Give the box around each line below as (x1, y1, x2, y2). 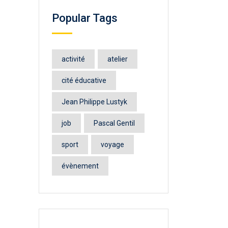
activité (62, 55, 85, 64)
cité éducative (62, 76, 106, 85)
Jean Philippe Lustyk (62, 98, 127, 106)
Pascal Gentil (94, 119, 135, 128)
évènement (62, 162, 99, 170)
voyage (101, 140, 124, 149)
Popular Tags (52, 12, 118, 25)
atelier (107, 55, 128, 64)
